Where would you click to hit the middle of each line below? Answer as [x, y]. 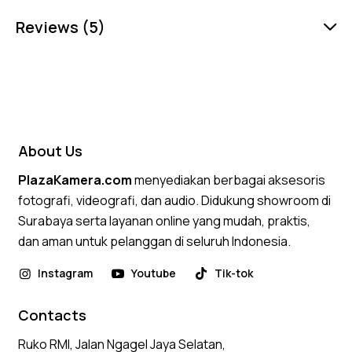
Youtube [154, 273]
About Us [51, 150]
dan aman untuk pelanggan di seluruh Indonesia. [155, 242]
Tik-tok [234, 273]
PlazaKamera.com [75, 180]
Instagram [66, 273]
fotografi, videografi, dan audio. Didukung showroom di [175, 201]
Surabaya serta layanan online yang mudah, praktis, [165, 221]
